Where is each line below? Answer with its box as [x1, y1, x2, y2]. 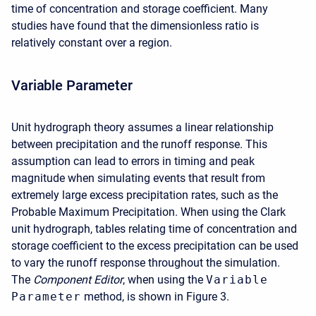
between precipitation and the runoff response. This [11, 138, 267, 151]
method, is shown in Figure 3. [84, 290, 229, 303]
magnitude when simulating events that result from [11, 171, 265, 185]
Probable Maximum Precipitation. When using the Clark [11, 205, 286, 219]
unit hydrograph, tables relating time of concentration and [11, 222, 297, 236]
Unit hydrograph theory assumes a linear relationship [11, 121, 274, 134]
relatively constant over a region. [11, 36, 172, 49]
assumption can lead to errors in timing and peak [11, 154, 255, 168]
